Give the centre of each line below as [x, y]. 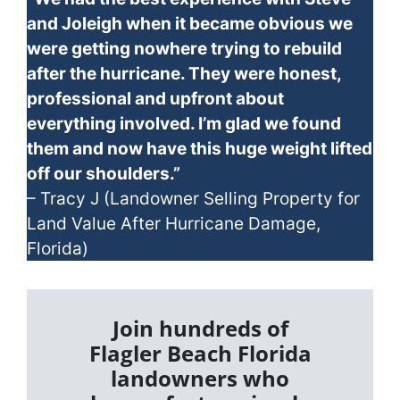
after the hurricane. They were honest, [184, 74]
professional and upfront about [155, 99]
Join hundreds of [200, 329]
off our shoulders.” [104, 174]
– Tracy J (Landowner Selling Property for [193, 199]
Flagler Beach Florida [200, 354]
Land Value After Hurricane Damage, [174, 224]
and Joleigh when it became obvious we [190, 24]
